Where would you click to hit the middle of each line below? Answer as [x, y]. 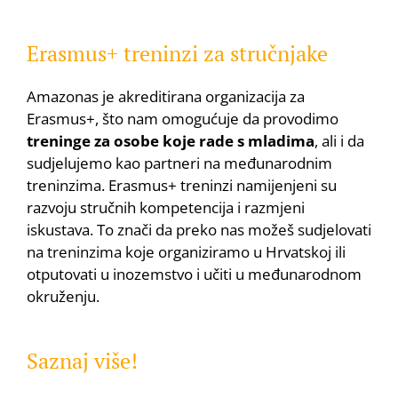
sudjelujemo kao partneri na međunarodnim [179, 163]
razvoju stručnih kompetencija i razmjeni [166, 207]
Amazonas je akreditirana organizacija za [166, 96]
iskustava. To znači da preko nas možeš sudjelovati [199, 229]
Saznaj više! [82, 361]
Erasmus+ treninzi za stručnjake [177, 53]
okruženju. [63, 296]
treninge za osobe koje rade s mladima [171, 140]
